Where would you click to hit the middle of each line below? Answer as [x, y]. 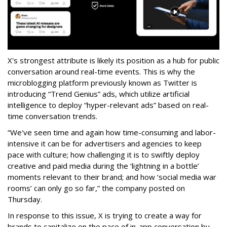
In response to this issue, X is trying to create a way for [105, 216]
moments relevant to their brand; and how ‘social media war [112, 177]
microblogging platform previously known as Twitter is [102, 83]
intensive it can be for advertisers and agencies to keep [105, 144]
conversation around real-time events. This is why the [101, 72]
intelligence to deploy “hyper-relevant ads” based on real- [108, 105]
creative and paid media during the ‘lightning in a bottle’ [103, 166]
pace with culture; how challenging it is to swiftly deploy [104, 155]
